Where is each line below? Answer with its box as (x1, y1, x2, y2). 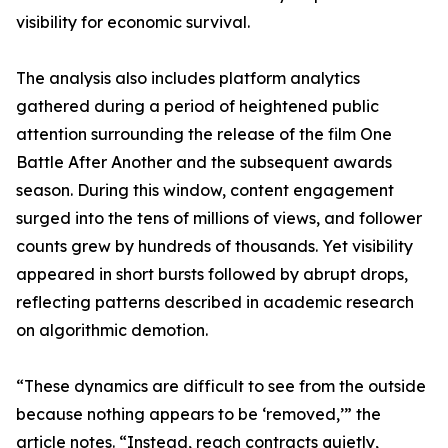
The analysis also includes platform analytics (16, 68, 360, 89)
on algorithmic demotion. (16, 320, 208, 341)
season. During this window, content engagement (16, 180, 394, 201)
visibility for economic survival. (16, 12, 250, 33)
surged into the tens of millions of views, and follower (16, 208, 422, 229)
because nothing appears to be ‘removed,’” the (16, 404, 381, 425)
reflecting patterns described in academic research (16, 292, 414, 313)
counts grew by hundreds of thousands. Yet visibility (16, 236, 413, 257)
